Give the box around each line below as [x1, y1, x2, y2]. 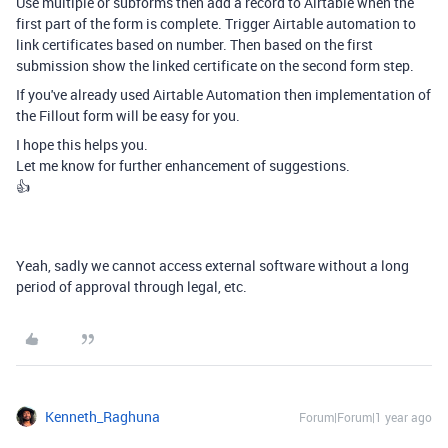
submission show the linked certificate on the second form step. [16, 56, 414, 75]
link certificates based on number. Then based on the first [16, 35, 373, 54]
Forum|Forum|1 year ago [299, 409, 432, 425]
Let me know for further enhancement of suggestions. [16, 156, 353, 175]
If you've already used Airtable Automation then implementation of [16, 85, 431, 104]
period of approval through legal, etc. [16, 277, 253, 296]
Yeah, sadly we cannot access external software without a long [16, 256, 409, 275]
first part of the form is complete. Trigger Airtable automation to [16, 14, 416, 33]
